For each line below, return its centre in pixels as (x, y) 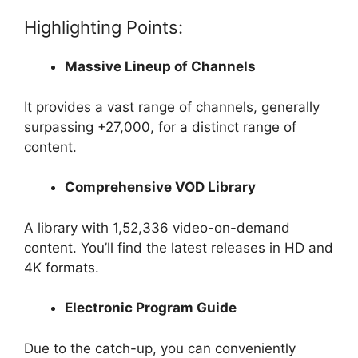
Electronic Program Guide (151, 308)
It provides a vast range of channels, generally (172, 107)
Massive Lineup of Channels (160, 67)
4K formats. (62, 267)
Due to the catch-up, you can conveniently (160, 348)
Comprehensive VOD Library (160, 187)
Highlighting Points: (103, 28)
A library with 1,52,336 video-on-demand (157, 227)
